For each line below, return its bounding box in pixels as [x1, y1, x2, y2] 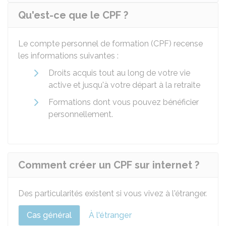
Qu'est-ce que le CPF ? [18, 9, 128, 21]
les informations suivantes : [18, 51, 119, 61]
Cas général [27, 210, 72, 220]
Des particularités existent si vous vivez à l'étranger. [18, 189, 207, 198]
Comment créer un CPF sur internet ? [18, 159, 199, 171]
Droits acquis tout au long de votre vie [48, 68, 190, 78]
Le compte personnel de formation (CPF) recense [18, 39, 203, 48]
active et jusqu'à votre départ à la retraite [48, 80, 200, 90]
